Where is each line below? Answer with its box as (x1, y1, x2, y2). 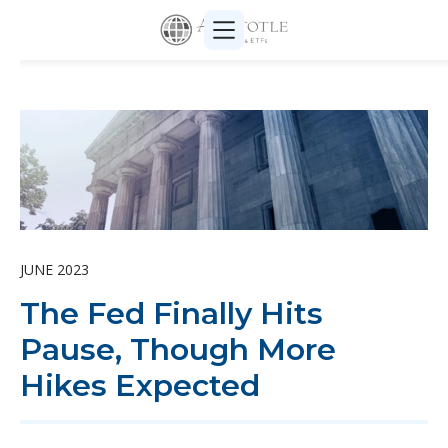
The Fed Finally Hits (20, 295, 323, 332)
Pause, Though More (20, 331, 336, 368)
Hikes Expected (20, 367, 260, 404)
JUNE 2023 (20, 260, 89, 279)
